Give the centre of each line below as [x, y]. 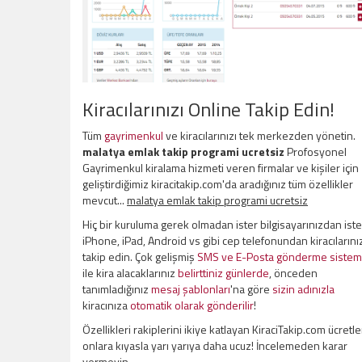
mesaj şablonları [191, 289]
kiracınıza [106, 305]
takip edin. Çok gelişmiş [140, 257]
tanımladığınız [117, 289]
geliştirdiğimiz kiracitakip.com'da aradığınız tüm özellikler [218, 184]
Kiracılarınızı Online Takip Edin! [208, 109]
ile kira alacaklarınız [130, 273]
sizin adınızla [303, 289]
